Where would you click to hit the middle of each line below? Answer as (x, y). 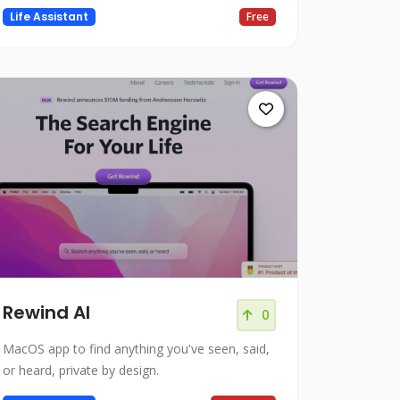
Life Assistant (49, 17)
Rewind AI (46, 313)
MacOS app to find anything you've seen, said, (136, 349)
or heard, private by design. (81, 371)
